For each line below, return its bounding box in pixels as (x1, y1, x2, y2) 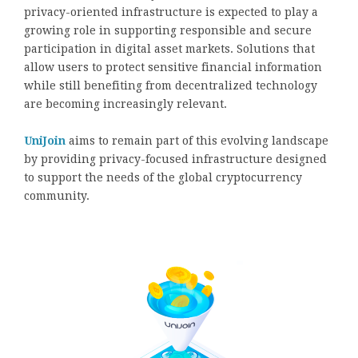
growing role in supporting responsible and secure (24, 23, 312, 37)
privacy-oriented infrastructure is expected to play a (24, 5, 318, 18)
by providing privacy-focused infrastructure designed (24, 152, 327, 165)
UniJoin (24, 133, 66, 147)
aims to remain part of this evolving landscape (66, 133, 328, 147)
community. (24, 189, 89, 202)
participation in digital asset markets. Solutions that (24, 42, 315, 55)
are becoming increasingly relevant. (24, 97, 227, 110)
